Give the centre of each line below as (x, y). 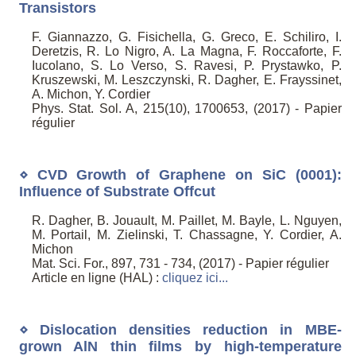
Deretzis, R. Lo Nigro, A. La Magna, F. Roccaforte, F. (186, 52)
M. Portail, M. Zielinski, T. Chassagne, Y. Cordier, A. (186, 235)
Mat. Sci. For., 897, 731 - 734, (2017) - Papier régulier (180, 264)
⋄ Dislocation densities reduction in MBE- (180, 329)
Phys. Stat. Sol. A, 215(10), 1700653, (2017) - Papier (186, 109)
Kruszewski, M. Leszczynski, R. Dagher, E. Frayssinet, (186, 80)
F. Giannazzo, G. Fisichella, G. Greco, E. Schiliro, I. (186, 37)
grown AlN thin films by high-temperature (180, 346)
